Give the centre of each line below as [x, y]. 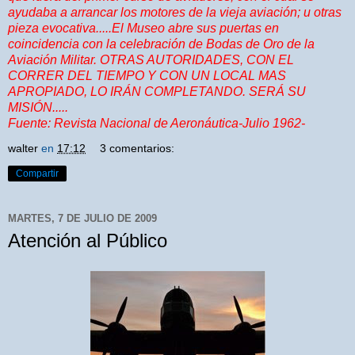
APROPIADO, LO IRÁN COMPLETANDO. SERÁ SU [157, 91]
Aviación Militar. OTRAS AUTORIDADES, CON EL [151, 59]
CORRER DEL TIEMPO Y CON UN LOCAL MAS [147, 75]
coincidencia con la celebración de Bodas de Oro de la [161, 44]
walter [23, 148]
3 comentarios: [137, 148]
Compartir [37, 173]
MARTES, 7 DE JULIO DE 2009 [82, 219]
